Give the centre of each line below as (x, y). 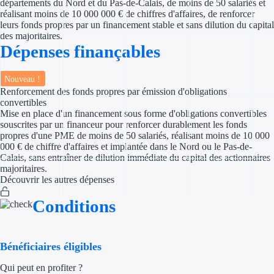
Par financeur (203, 107)
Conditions (74, 206)
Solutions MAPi (187, 242)
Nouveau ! (23, 79)
